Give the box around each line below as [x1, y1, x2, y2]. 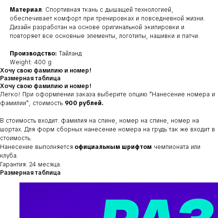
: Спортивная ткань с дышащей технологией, [42, 6, 173, 14]
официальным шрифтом [73, 143, 152, 151]
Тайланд [57, 50, 82, 58]
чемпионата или [152, 143, 200, 151]
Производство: [10, 50, 57, 58]
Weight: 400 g [10, 58, 52, 67]
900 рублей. [65, 99, 104, 108]
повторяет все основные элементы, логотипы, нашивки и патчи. [10, 32, 200, 40]
